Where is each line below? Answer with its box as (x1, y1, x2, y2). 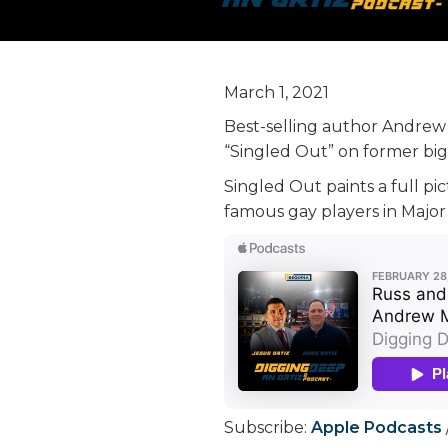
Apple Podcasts (311, 418, 442, 437)
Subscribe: (224, 418, 311, 437)
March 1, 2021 (224, 83, 329, 102)
